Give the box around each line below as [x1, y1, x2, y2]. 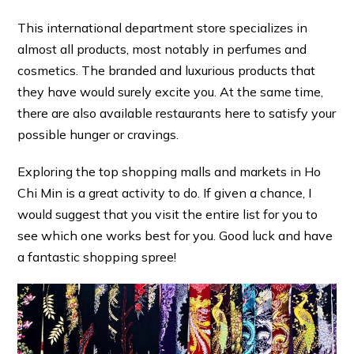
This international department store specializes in [17, 20, 308, 36]
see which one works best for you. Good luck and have [17, 228, 333, 244]
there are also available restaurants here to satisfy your [17, 105, 337, 122]
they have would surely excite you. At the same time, [17, 84, 324, 100]
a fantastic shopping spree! [17, 249, 177, 265]
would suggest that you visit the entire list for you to [17, 206, 318, 223]
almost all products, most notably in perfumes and [17, 41, 307, 58]
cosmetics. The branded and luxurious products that [17, 62, 316, 79]
